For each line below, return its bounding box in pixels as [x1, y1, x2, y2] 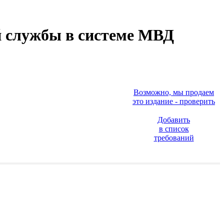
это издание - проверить [132, 96, 215, 105]
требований [153, 133, 194, 142]
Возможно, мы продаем [133, 87, 214, 96]
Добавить [157, 115, 190, 124]
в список [158, 124, 189, 133]
